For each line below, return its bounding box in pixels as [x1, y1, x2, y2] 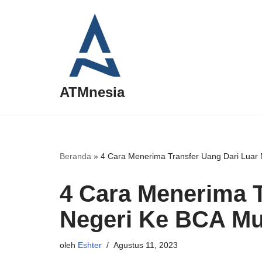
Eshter [78, 240, 102, 250]
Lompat [9, 27, 40, 37]
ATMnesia [60, 84, 125, 100]
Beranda [60, 151, 91, 161]
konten [9, 59, 37, 69]
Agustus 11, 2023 [113, 240, 178, 250]
